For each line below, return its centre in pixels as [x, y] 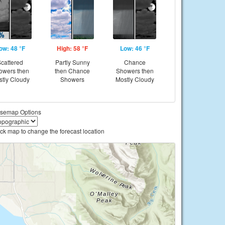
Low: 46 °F [135, 48]
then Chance [72, 71]
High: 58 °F [72, 48]
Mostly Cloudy [135, 79]
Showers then [135, 71]
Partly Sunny [72, 62]
